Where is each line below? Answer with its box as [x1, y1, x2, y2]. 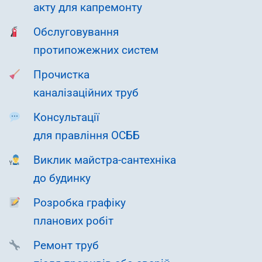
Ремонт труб [33, 239, 99, 253]
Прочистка [33, 68, 89, 81]
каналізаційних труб [33, 86, 139, 99]
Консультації [33, 111, 99, 124]
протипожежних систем [33, 43, 158, 57]
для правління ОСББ [33, 129, 140, 142]
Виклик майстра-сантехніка [33, 154, 176, 167]
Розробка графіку [33, 196, 126, 210]
